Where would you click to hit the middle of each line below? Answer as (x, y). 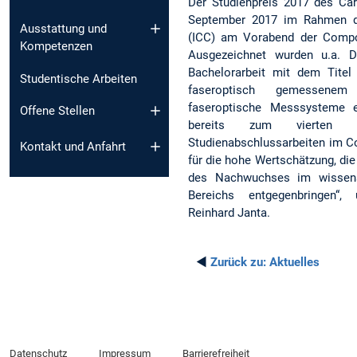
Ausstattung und (63, 28)
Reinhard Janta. (229, 212)
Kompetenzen (56, 46)
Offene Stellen (57, 111)
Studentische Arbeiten (78, 78)
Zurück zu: (238, 262)
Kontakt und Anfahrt (73, 146)
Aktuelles (293, 262)
